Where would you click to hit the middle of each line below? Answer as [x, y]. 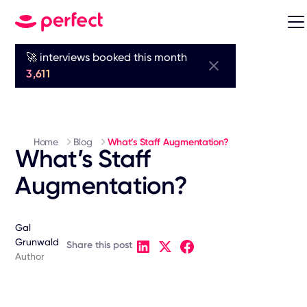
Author [30, 256]
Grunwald [37, 242]
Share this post [99, 245]
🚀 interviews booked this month [107, 57]
